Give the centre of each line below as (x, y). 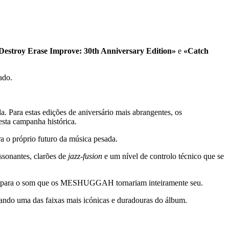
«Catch (196, 51)
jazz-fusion (85, 156)
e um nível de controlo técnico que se (163, 156)
